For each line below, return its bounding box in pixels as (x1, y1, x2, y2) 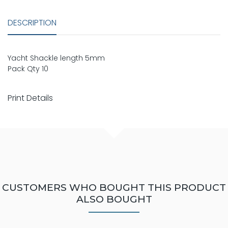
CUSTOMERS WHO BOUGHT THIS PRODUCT (2, 181, 226, 193)
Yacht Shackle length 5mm (8, 52, 105, 63)
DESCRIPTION (8, 16, 56, 28)
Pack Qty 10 (8, 63, 48, 74)
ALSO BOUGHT (76, 192, 152, 205)
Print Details (8, 92, 53, 104)
